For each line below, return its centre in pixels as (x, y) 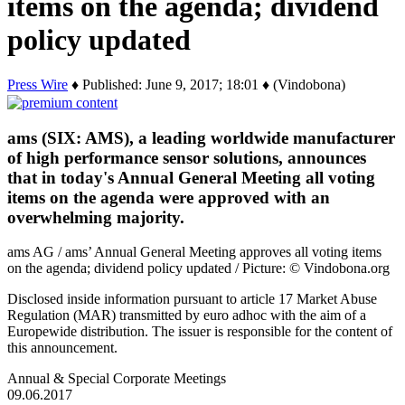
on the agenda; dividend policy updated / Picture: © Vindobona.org (198, 268)
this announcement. (62, 348)
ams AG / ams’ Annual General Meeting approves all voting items (194, 252)
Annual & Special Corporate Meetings (117, 379)
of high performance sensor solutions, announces (187, 157)
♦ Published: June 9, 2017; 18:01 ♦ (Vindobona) (207, 84)
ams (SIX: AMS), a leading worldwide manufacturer (201, 137)
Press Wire (38, 84)
